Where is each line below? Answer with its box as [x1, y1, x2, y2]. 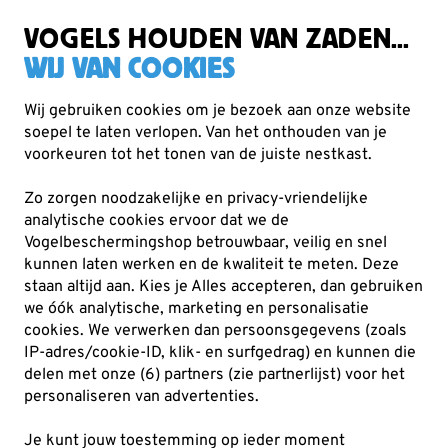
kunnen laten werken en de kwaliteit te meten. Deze [24, 255, 399, 275]
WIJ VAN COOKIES [24, 53, 234, 84]
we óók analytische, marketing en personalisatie [24, 299, 369, 319]
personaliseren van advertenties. [24, 387, 259, 407]
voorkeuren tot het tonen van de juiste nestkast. [24, 145, 372, 165]
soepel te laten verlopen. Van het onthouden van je [24, 123, 387, 143]
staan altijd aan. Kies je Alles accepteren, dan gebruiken [24, 277, 423, 297]
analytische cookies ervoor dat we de [24, 211, 289, 231]
